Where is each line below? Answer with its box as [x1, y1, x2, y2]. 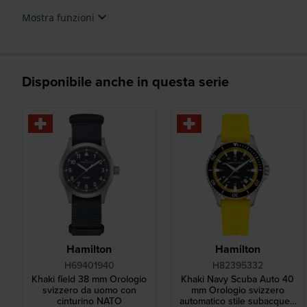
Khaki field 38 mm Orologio [32, 272, 147, 287]
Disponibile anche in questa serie [22, 71, 229, 92]
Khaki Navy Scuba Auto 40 [181, 272, 295, 287]
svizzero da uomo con [42, 283, 136, 298]
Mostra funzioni [22, 10, 97, 24]
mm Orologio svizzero [191, 283, 284, 298]
